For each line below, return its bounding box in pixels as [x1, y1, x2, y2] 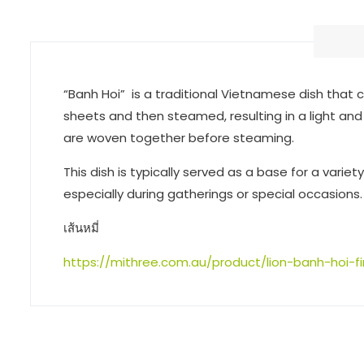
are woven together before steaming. [63, 128, 294, 146]
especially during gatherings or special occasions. [63, 184, 362, 202]
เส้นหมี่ [63, 219, 99, 236]
